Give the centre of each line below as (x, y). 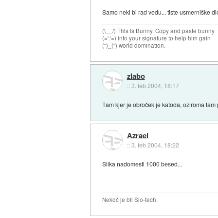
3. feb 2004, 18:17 (155, 85)
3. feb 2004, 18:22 (155, 145)
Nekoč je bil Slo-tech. (130, 200)
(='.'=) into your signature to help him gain (157, 38)
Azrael (137, 136)
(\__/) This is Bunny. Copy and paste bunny (159, 31)
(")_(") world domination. (134, 45)
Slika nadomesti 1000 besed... (142, 163)
